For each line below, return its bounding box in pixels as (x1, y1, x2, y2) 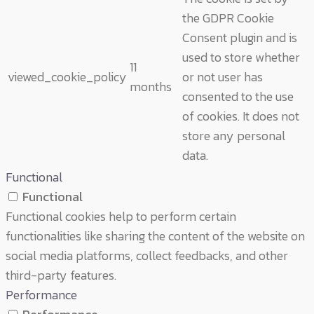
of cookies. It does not (182, 106, 299, 125)
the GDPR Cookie (182, 8, 274, 27)
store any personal (182, 125, 285, 145)
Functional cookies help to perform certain (6, 206, 236, 226)
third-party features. (6, 265, 116, 285)
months (130, 76, 172, 96)
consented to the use (182, 86, 294, 106)
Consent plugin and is (182, 27, 297, 47)
